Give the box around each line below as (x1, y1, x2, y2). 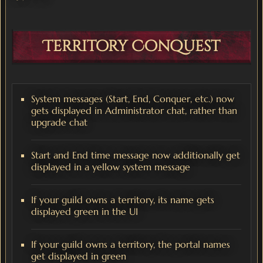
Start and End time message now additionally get (31, 149, 240, 161)
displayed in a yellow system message (31, 161, 190, 173)
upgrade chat (31, 116, 87, 129)
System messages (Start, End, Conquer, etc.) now (31, 93, 234, 105)
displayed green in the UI (31, 205, 138, 218)
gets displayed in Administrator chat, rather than (31, 104, 237, 117)
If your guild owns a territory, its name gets (31, 194, 214, 206)
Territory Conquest (43, 36, 220, 58)
